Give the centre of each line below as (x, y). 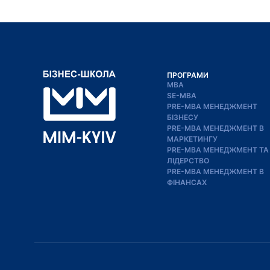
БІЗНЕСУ (183, 117)
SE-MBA (182, 95)
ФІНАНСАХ (187, 182)
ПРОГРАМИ (188, 75)
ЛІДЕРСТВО (188, 160)
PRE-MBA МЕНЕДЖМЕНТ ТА (218, 149)
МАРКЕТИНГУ (192, 139)
